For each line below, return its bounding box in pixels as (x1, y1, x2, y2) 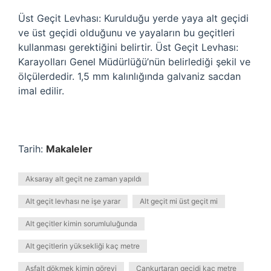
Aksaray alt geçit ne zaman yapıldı (25, 174, 142, 183)
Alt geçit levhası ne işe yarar (25, 197, 120, 206)
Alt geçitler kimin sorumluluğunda (25, 219, 137, 228)
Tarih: (18, 143, 46, 155)
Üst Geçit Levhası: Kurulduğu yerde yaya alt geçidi (18, 12, 249, 24)
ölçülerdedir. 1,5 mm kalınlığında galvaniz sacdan (18, 70, 241, 82)
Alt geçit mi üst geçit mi (140, 197, 218, 206)
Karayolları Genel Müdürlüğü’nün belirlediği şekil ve (18, 56, 250, 68)
